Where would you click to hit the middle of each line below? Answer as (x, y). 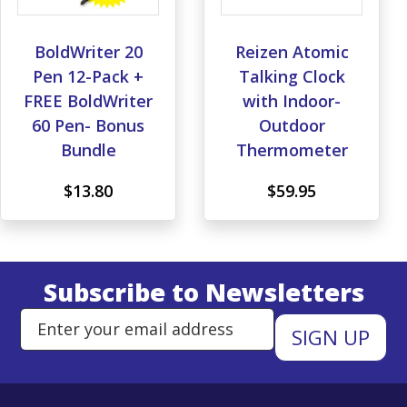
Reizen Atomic (292, 51)
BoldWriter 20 (88, 51)
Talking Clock (292, 76)
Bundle (88, 149)
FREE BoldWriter (88, 100)
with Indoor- (292, 100)
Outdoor (292, 125)
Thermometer (292, 149)
